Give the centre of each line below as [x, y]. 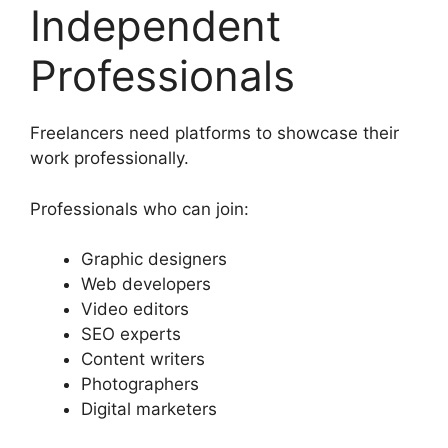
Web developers [146, 284]
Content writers [143, 359]
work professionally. [109, 158]
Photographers [140, 384]
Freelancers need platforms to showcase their [214, 133]
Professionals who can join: [139, 208]
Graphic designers [154, 259]
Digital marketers [149, 409]
